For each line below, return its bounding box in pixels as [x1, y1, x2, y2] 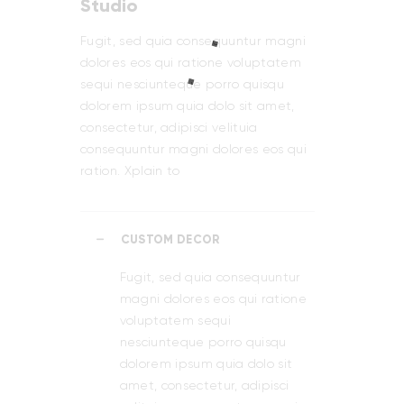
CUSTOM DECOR [120, 231, 220, 247]
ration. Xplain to [80, 162, 180, 178]
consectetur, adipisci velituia [80, 119, 258, 134]
